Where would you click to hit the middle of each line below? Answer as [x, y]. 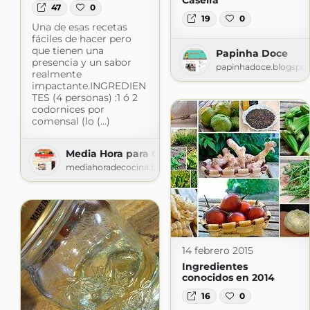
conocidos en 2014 [228, 277]
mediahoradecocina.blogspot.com [137, 167]
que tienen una [67, 50]
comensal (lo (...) [71, 121]
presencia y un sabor [81, 62]
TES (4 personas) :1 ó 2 [84, 97]
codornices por [68, 109]
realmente [56, 74]
